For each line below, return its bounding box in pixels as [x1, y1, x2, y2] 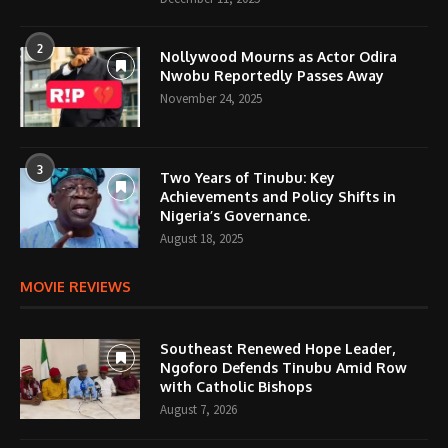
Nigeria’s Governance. [160, 206, 310, 224]
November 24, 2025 [160, 89, 262, 107]
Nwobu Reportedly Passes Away [160, 66, 384, 84]
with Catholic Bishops [160, 377, 312, 395]
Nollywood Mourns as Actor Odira [160, 47, 397, 65]
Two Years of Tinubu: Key [160, 168, 335, 186]
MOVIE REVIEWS [20, 277, 131, 295]
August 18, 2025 [160, 229, 243, 247]
